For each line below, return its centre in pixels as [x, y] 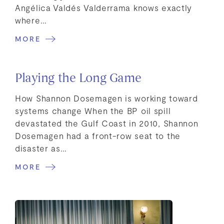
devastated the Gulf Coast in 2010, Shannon [107, 123]
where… [31, 20]
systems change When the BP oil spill [93, 110]
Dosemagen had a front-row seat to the [98, 135]
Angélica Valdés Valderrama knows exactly [104, 7]
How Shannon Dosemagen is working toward [106, 98]
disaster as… [41, 148]
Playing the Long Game [78, 79]
